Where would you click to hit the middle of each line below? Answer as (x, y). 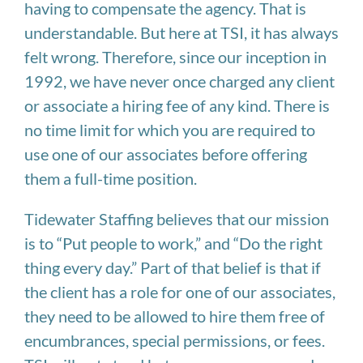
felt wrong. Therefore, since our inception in (175, 56)
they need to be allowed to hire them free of (175, 316)
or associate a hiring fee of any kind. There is (177, 105)
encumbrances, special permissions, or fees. (175, 340)
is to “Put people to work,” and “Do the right (173, 243)
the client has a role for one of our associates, (180, 291)
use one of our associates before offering (166, 154)
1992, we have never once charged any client (179, 81)
